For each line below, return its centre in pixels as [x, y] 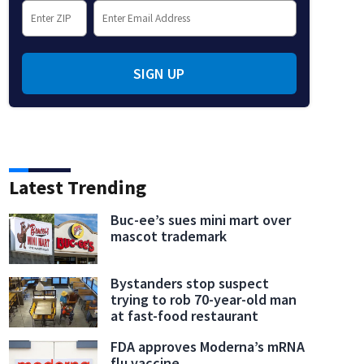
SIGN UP [159, 73]
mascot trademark [169, 236]
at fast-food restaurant [185, 315]
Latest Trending [77, 187]
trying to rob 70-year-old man [204, 299]
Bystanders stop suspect [190, 283]
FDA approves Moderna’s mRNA [208, 346]
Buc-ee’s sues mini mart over [201, 219]
